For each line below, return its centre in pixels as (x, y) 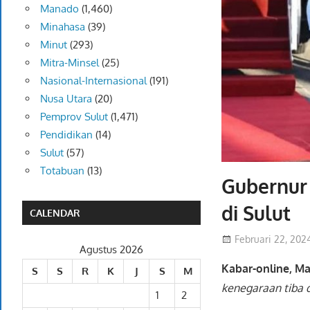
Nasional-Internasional (93, 80)
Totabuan (62, 170)
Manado (59, 8)
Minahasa (62, 26)
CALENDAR (55, 212)
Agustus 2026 (111, 249)
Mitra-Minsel (69, 62)
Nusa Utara (66, 98)
